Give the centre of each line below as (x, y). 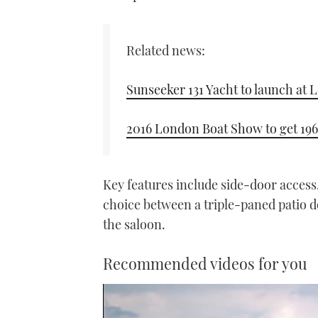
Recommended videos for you (205, 263)
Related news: (166, 51)
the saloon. (134, 224)
